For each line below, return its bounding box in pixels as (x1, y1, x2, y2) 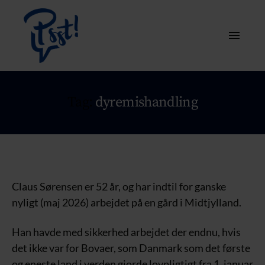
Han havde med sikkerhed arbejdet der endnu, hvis (12, 225, 241, 238)
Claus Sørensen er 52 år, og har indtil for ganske (12, 180, 226, 193)
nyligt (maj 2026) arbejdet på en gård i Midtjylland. (12, 196, 241, 209)
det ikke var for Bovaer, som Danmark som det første (12, 241, 250, 254)
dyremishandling (95, 93, 198, 111)
